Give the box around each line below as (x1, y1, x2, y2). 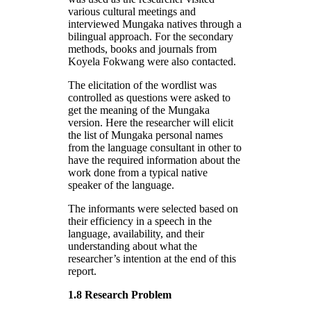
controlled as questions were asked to (68, 91, 230, 103)
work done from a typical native (68, 166, 208, 178)
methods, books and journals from (68, 42, 217, 55)
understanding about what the (68, 239, 197, 252)
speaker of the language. (68, 178, 174, 191)
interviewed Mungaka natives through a (68, 17, 242, 30)
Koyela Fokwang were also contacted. (68, 55, 236, 67)
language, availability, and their (68, 227, 204, 239)
